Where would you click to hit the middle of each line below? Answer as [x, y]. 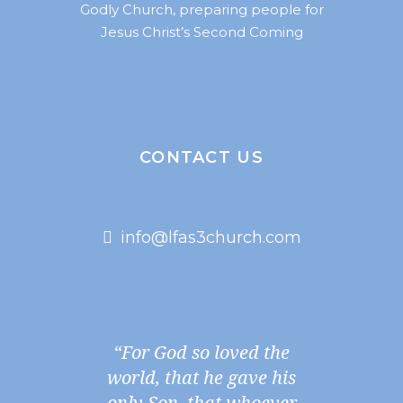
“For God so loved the [201, 352]
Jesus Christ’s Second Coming [201, 31]
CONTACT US [201, 157]
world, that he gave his [201, 377]
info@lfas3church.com [210, 237]
